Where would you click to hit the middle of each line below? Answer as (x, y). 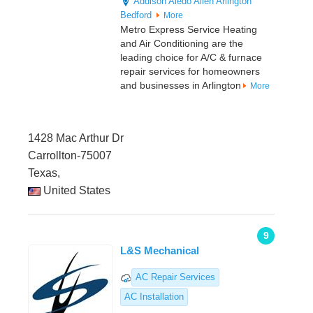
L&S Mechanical (160, 251)
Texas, (44, 173)
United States (75, 191)
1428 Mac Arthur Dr (76, 138)
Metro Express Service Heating (189, 30)
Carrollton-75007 (70, 156)
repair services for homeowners (190, 72)
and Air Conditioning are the (182, 44)
